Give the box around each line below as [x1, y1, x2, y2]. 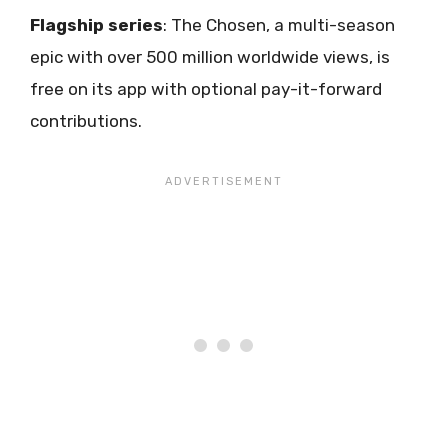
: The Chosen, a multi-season [163, 15, 395, 36]
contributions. [30, 111, 142, 132]
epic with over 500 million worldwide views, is [30, 47, 390, 68]
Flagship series [30, 15, 163, 36]
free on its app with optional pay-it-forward [30, 79, 382, 100]
